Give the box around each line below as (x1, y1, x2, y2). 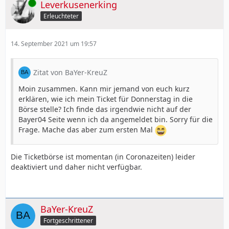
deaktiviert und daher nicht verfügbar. (11, 162, 142, 172)
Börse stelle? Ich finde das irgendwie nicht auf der (18, 104, 191, 114)
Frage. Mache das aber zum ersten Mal (18, 124, 155, 134)
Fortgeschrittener (43, 216, 93, 225)
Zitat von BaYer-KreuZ (33, 67, 107, 77)
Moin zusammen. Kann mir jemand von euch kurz (18, 83, 190, 94)
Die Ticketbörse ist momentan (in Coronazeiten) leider (11, 151, 195, 162)
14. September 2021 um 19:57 (11, 39, 97, 48)
